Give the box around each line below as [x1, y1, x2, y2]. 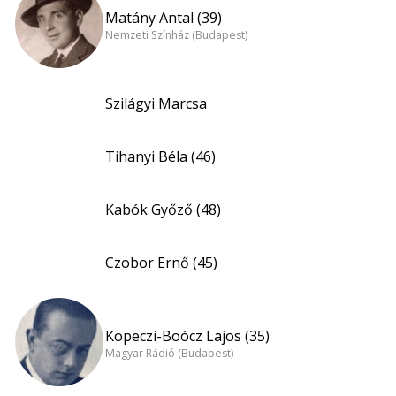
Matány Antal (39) [105, 7, 222, 27]
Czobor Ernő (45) [105, 253, 217, 272]
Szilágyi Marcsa [105, 94, 207, 113]
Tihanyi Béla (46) [105, 147, 216, 166]
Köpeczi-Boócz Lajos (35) [105, 325, 270, 346]
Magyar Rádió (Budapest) [105, 346, 233, 362]
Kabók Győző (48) [105, 200, 221, 219]
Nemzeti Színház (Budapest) [105, 27, 247, 43]
